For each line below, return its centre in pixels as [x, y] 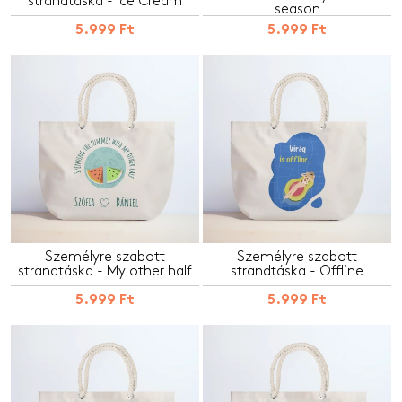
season [297, 9]
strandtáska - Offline [297, 271]
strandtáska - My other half [105, 271]
